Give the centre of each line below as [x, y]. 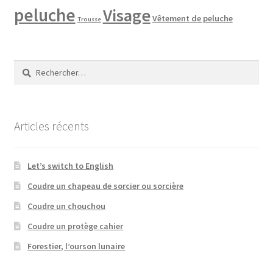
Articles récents [51, 126]
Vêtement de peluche [192, 18]
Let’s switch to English [71, 166]
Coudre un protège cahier [76, 226]
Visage [126, 15]
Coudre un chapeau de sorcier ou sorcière [106, 186]
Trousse [89, 19]
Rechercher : [36, 67]
